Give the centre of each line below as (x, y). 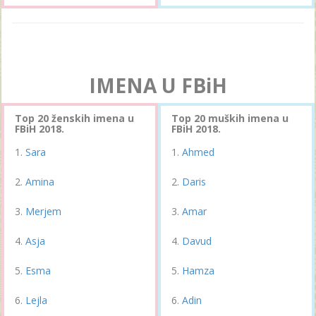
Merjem (43, 211)
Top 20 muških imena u (230, 118)
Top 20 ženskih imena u (74, 118)
